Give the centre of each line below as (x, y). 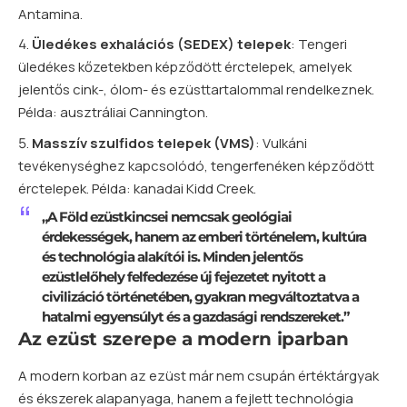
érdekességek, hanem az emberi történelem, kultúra (203, 237)
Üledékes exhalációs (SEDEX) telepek (161, 45)
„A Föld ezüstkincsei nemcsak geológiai (166, 217)
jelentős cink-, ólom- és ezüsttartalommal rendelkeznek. (196, 90)
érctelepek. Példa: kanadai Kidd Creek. (137, 188)
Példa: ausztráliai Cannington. (113, 113)
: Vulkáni (281, 143)
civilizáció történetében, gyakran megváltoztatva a (200, 297)
